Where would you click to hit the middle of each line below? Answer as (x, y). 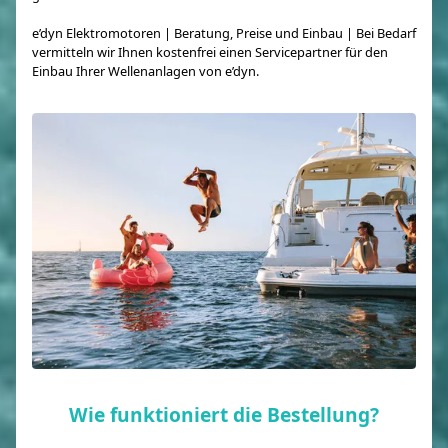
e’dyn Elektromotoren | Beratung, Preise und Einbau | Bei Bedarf (224, 33)
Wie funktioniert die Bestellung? (224, 414)
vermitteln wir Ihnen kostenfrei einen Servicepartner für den (210, 52)
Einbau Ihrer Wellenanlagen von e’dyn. (145, 71)
